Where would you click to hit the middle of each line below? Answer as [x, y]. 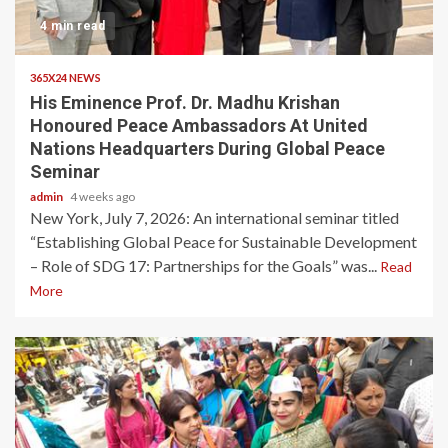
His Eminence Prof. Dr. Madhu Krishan [185, 102]
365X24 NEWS [65, 77]
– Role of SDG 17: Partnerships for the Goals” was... [205, 265]
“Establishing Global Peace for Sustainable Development [223, 241]
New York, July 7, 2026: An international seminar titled [214, 217]
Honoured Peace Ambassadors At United [199, 125]
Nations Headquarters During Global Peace [207, 148]
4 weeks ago [102, 196]
